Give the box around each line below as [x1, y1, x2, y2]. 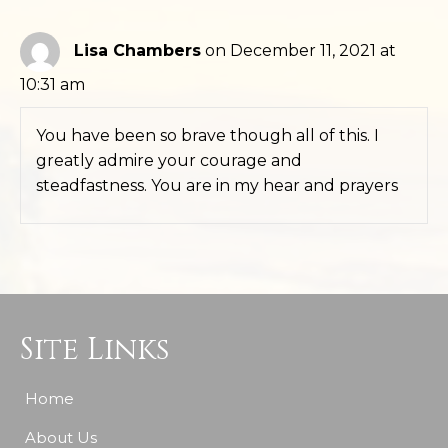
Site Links [20, 330, 169, 370]
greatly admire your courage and [36, 151, 302, 170]
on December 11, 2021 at [205, 41, 396, 61]
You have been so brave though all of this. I [36, 126, 379, 145]
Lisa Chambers [74, 41, 201, 61]
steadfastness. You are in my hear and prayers [36, 176, 398, 195]
